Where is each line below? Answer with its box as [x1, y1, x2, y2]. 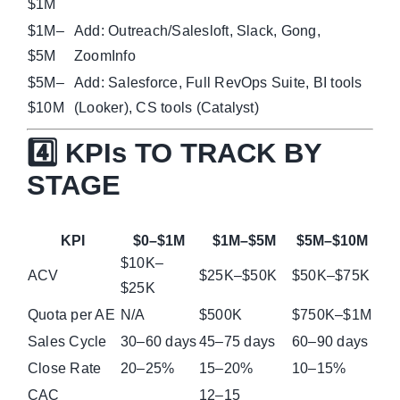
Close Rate [27, 361, 102, 377]
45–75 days [198, 334, 276, 350]
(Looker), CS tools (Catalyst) [73, 99, 259, 115]
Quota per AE [27, 307, 115, 323]
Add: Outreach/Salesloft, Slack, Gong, [73, 22, 321, 38]
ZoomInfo [73, 47, 136, 63]
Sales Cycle [27, 334, 107, 350]
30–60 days [120, 334, 197, 350]
